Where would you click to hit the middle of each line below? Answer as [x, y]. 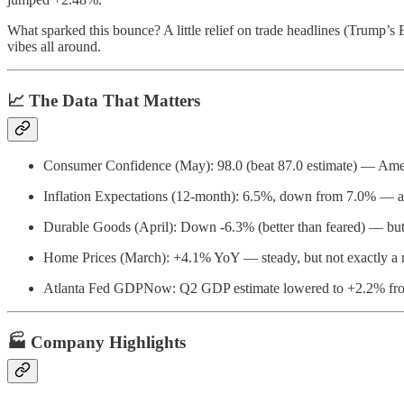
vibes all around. [54, 47]
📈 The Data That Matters [104, 100]
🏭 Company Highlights [96, 343]
